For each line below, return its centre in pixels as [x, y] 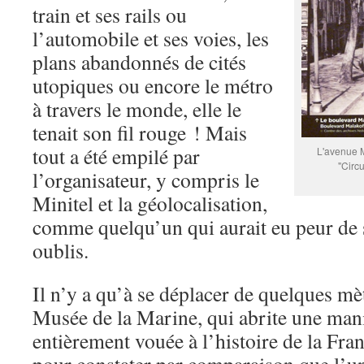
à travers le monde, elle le [137, 109]
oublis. [61, 250]
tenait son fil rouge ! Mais [140, 132]
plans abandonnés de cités [139, 62]
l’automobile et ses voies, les [151, 38]
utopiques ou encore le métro [153, 85]
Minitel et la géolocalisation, [150, 203]
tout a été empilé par [116, 156]
